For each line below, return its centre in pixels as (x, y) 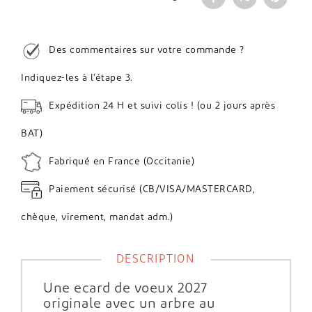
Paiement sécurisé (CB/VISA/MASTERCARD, (152, 189)
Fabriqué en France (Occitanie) (122, 162)
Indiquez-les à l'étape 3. (77, 78)
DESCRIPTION (155, 259)
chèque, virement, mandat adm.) (97, 217)
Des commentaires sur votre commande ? (147, 50)
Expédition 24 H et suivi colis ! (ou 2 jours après (162, 106)
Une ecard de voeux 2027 (125, 289)
